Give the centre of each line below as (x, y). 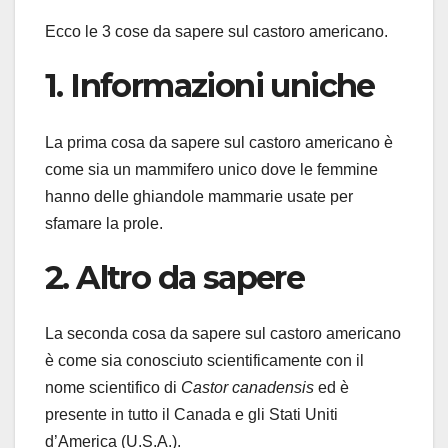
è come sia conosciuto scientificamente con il (204, 360)
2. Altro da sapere (175, 277)
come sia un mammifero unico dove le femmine (211, 169)
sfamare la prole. (104, 223)
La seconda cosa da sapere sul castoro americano (223, 333)
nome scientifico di (113, 387)
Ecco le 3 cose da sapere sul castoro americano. (216, 32)
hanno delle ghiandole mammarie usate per (199, 196)
